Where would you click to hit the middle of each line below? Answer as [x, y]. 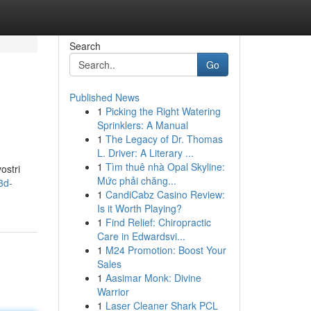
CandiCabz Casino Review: [165, 194]
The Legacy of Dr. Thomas [164, 139]
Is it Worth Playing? [139, 208]
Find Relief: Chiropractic [158, 222]
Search [85, 46]
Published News [104, 97]
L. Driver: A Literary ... [145, 153]
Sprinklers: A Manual [142, 125]
